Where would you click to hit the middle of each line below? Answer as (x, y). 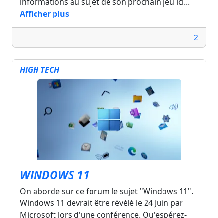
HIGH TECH (40, 69)
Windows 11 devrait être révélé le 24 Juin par (101, 203)
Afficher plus (45, 13)
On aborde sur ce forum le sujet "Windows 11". (107, 191)
